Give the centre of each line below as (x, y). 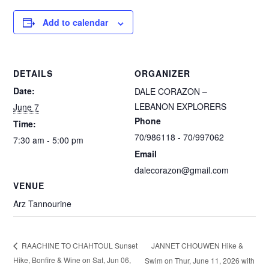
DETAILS (33, 74)
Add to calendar (76, 23)
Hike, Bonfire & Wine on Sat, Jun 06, (72, 260)
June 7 (26, 107)
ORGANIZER (162, 74)
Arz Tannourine (43, 204)
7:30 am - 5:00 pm (49, 140)
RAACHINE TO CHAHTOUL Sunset (79, 246)
